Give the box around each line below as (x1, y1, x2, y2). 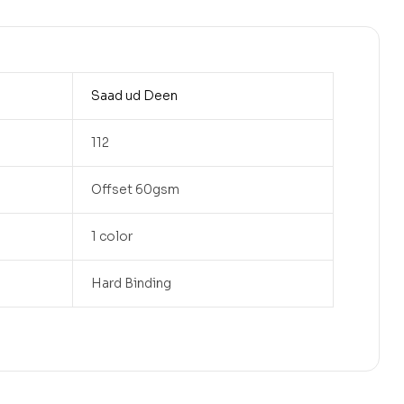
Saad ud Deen (90, 87, 178, 104)
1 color (90, 227, 133, 244)
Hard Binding (90, 274, 171, 291)
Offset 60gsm (90, 180, 179, 197)
